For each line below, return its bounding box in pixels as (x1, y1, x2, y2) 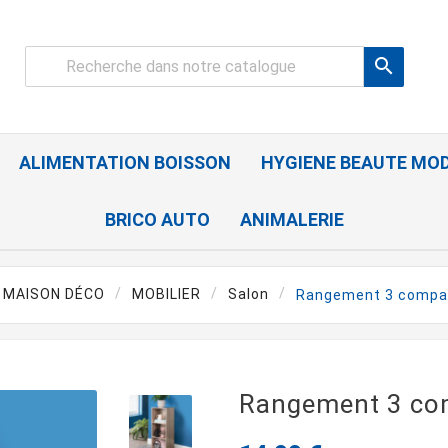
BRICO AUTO (104, 209, 210, 231)
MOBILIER (132, 286, 201, 303)
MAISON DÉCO (3, 286, 105, 303)
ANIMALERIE (239, 209, 344, 231)
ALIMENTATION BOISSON (19, 152, 231, 174)
